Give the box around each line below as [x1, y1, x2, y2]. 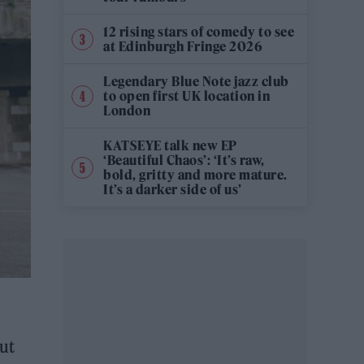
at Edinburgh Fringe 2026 [103, 38, 262, 54]
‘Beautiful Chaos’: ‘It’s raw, [103, 152, 265, 168]
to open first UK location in [103, 88, 270, 104]
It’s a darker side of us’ [103, 181, 242, 197]
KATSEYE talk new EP [103, 137, 237, 154]
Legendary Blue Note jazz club [103, 73, 289, 89]
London [103, 102, 150, 119]
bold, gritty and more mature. [103, 167, 288, 183]
